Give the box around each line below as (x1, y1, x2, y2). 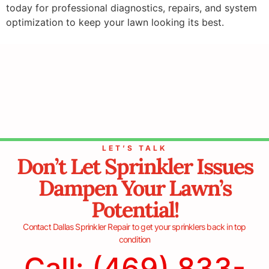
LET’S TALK (101, 144, 168, 153)
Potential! (91, 196, 178, 224)
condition (118, 234, 151, 245)
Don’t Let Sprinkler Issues (16, 153, 253, 181)
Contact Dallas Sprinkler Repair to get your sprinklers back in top (23, 222, 246, 232)
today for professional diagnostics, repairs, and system (6, 1, 257, 14)
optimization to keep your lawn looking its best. (6, 16, 224, 28)
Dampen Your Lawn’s (38, 174, 231, 202)
